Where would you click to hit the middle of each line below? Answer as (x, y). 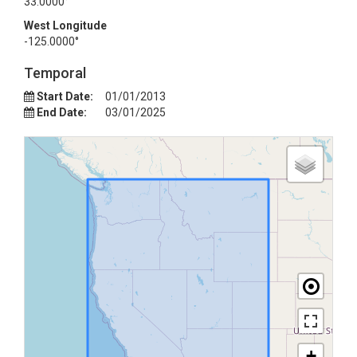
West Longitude (65, 25)
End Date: (62, 112)
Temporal (55, 73)
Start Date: (65, 96)
